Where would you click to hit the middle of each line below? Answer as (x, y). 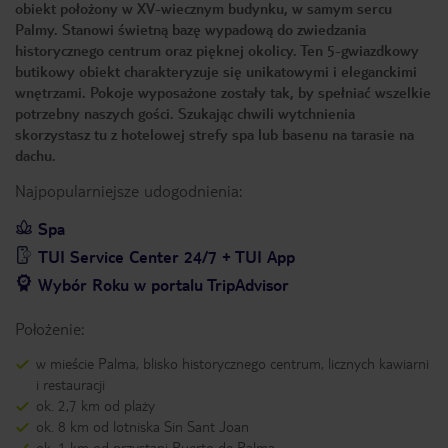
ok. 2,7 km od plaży (95, 405)
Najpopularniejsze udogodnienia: (128, 190)
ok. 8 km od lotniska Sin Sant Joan (142, 426)
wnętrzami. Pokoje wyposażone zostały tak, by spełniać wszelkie (223, 92)
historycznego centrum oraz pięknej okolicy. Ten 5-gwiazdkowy (217, 50)
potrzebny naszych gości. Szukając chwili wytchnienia (185, 113)
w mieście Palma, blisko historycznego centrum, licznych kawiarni (232, 363)
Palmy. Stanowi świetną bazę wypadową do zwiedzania (190, 29)
